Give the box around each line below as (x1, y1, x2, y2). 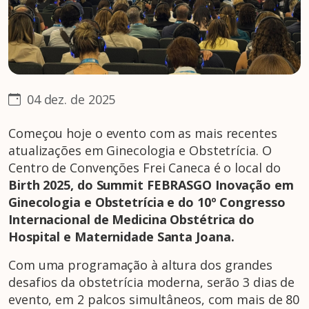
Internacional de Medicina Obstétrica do (8, 211, 255, 228)
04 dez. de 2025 (23, 91, 116, 108)
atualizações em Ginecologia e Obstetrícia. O (8, 142, 272, 159)
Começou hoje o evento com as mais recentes (8, 125, 277, 142)
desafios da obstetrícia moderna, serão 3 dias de (8, 274, 295, 291)
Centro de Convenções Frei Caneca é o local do (8, 159, 281, 177)
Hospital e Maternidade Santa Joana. (8, 228, 235, 246)
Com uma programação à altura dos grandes (8, 257, 272, 274)
